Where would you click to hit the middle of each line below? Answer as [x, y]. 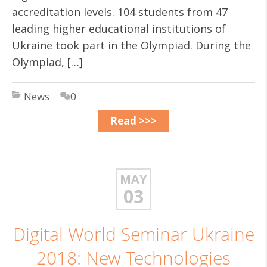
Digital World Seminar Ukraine [133, 234]
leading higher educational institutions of [119, 29]
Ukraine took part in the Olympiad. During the [131, 45]
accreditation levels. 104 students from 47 [120, 12]
